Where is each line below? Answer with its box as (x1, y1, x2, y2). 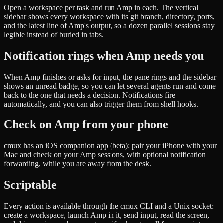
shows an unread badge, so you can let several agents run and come (4, 81, 216, 90)
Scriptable (4, 178, 57, 192)
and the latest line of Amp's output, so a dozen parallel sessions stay (4, 21, 215, 30)
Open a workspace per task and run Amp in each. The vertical (4, 3, 198, 12)
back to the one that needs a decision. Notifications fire (4, 90, 175, 99)
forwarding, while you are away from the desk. (4, 159, 151, 168)
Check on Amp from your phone (4, 118, 168, 131)
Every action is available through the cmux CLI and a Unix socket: (4, 202, 214, 211)
